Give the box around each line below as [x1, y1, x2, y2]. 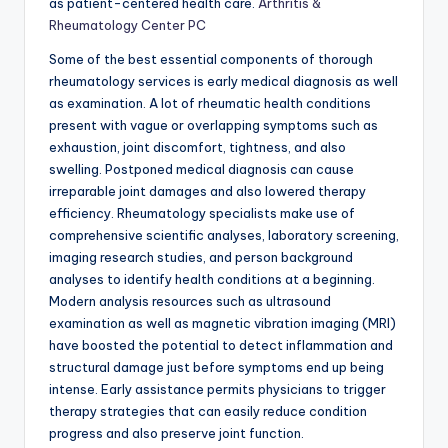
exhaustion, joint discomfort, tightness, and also [49, 139, 346, 156]
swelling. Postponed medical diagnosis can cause [49, 161, 354, 178]
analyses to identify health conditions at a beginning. [49, 271, 375, 288]
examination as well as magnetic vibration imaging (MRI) [49, 315, 396, 332]
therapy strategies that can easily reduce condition [49, 403, 367, 420]
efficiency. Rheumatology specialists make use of [49, 205, 355, 222]
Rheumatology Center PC [49, 17, 206, 34]
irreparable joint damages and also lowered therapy [49, 183, 366, 200]
